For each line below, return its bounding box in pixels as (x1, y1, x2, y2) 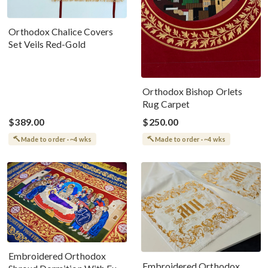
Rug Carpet (142, 99, 190, 110)
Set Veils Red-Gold (8, 39, 86, 50)
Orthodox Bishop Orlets (142, 86, 243, 98)
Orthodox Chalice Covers (8, 26, 114, 38)
